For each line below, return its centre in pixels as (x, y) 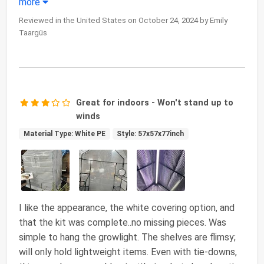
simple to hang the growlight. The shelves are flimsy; (127, 237)
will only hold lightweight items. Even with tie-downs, (128, 252)
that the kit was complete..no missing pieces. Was (123, 223)
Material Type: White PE (64, 134)
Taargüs (33, 33)
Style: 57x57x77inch (151, 134)
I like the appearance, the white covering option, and (127, 208)
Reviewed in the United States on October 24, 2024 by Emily (123, 21)
